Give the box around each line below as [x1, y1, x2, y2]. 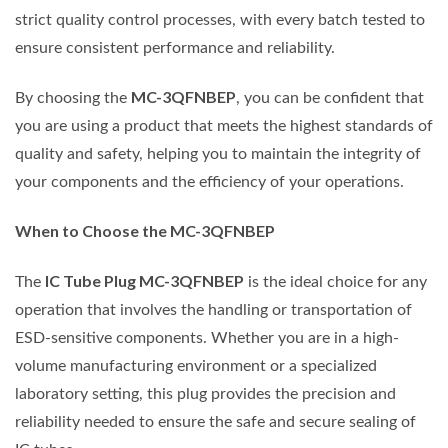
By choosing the [15, 90, 131, 107]
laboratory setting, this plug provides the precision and [15, 385, 396, 402]
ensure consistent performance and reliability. [15, 40, 335, 57]
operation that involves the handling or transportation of [15, 301, 412, 318]
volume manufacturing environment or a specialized [15, 357, 377, 374]
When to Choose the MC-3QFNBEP [15, 221, 275, 241]
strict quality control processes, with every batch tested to [15, 12, 425, 29]
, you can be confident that [236, 90, 424, 107]
